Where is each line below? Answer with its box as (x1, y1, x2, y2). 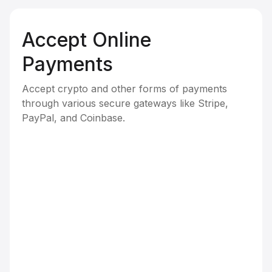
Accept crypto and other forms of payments (22, 83, 227, 95)
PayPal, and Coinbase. (22, 112, 125, 124)
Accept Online (22, 28, 151, 52)
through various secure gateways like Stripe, (22, 97, 228, 110)
